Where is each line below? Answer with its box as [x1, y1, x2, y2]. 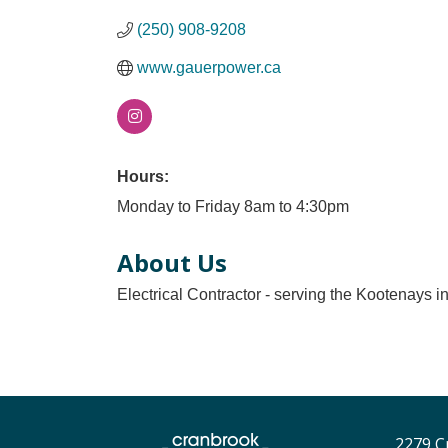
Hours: [117, 168, 169, 185]
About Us [117, 246, 227, 279]
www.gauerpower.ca [137, 59, 281, 76]
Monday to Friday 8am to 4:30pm [117, 198, 349, 215]
